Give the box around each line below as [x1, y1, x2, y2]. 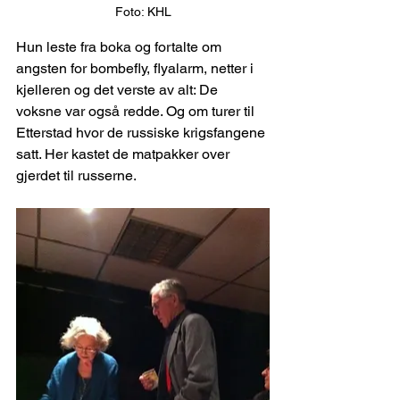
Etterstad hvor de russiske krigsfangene [16, 124, 269, 142]
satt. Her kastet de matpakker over [16, 146, 233, 163]
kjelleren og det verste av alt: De [16, 81, 221, 99]
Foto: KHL [114, 4, 171, 20]
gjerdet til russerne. [16, 167, 137, 185]
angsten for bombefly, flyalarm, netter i [16, 60, 257, 78]
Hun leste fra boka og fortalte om [16, 38, 225, 56]
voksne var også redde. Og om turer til [16, 103, 258, 121]
